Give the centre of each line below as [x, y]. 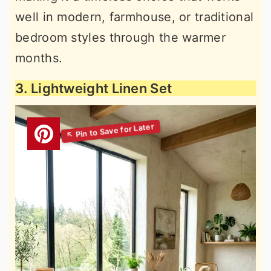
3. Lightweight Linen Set [94, 89]
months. [39, 58]
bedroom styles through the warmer [120, 38]
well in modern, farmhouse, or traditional [135, 17]
